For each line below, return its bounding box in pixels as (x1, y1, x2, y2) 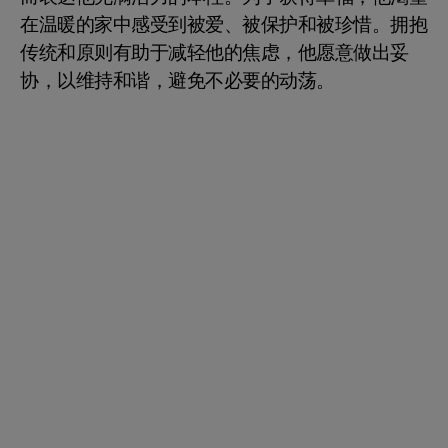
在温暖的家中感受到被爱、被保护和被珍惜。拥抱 (20, 11, 427, 40)
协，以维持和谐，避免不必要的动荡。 (20, 67, 335, 96)
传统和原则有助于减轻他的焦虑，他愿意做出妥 (20, 39, 409, 68)
